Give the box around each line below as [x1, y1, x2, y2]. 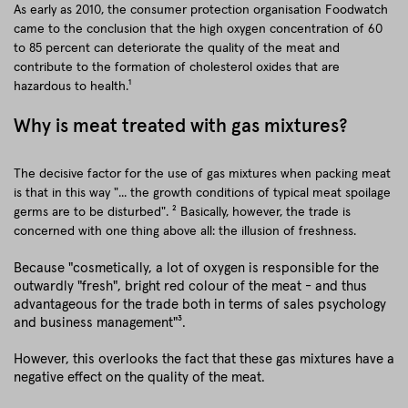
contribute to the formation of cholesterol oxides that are [14, 61, 340, 74]
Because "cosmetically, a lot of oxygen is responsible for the [14, 261, 379, 275]
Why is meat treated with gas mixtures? [14, 117, 348, 136]
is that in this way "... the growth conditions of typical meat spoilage [14, 187, 391, 199]
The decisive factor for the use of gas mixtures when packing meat [14, 168, 391, 180]
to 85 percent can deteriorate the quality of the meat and [14, 42, 340, 55]
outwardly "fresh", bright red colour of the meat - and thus [14, 280, 367, 293]
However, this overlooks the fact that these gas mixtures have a [14, 352, 394, 366]
